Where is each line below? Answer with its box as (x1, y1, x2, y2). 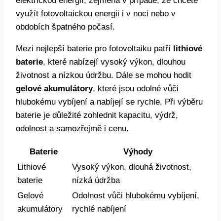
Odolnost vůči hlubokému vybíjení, (72, 191, 199, 201)
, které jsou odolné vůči (93, 84, 179, 94)
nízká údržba (72, 176, 120, 185)
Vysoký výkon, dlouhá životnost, (72, 162, 191, 172)
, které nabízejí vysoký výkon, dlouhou (43, 57, 185, 67)
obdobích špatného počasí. (16, 22, 115, 32)
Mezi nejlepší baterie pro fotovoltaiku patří (16, 44, 173, 54)
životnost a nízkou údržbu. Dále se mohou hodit (16, 71, 191, 80)
